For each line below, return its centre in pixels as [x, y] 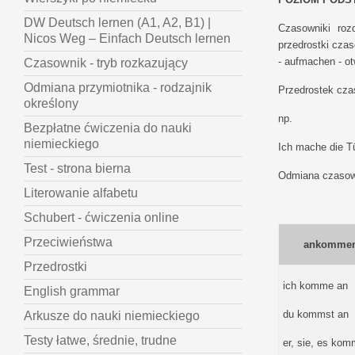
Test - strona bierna [77, 169]
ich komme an [315, 285]
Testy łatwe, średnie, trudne [100, 341]
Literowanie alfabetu [81, 193]
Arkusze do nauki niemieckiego [112, 316]
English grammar [72, 292]
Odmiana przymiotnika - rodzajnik [118, 88]
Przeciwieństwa [68, 242]
